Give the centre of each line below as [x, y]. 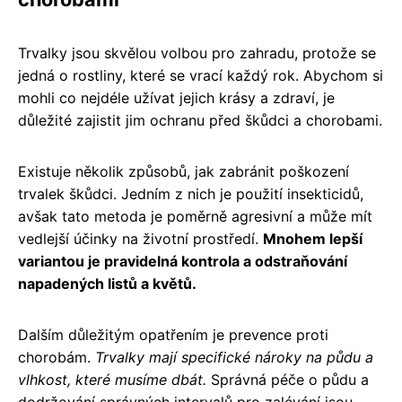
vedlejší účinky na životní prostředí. [140, 238]
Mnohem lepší [313, 238]
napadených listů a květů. [107, 283]
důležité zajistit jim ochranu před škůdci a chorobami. [200, 120]
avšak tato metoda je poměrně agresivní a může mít [195, 216]
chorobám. [57, 357]
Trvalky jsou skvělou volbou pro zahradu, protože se [197, 52]
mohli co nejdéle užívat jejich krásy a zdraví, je [176, 97]
